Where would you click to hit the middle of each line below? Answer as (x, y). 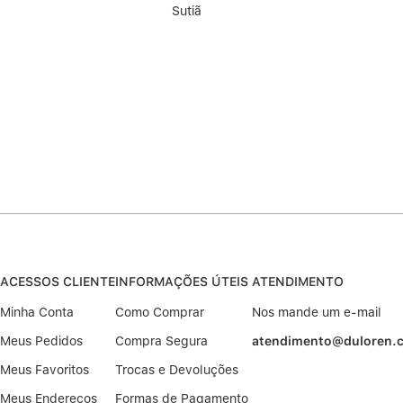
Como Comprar (160, 313)
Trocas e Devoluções (177, 370)
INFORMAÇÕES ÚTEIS (182, 282)
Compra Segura (161, 341)
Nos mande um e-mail (317, 313)
